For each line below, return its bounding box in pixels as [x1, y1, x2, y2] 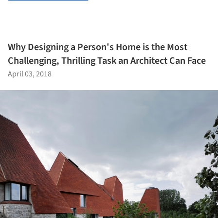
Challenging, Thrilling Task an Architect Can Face [8, 54, 206, 68]
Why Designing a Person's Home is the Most [8, 40, 187, 54]
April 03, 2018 [8, 68, 52, 79]
